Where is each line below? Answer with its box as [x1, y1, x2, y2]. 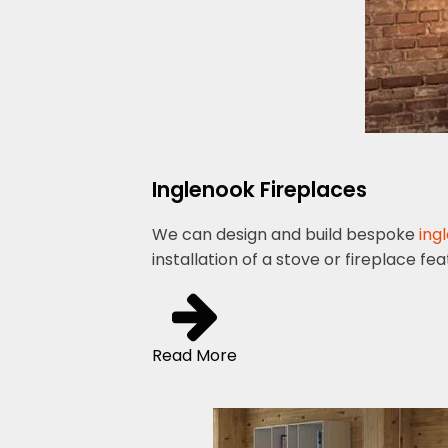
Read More [152, 344, 237, 368]
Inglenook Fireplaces [152, 175, 367, 205]
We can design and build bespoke [152, 223, 419, 247]
